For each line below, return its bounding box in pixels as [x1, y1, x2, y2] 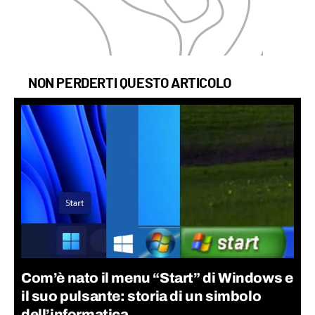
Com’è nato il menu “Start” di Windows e [21, 270, 293, 286]
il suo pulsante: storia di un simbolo [21, 288, 262, 304]
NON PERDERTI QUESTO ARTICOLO [28, 77, 231, 91]
